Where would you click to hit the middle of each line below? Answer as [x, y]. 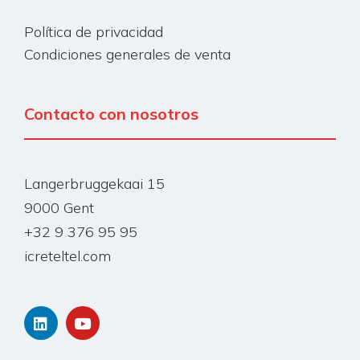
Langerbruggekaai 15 [94, 184]
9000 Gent [59, 208]
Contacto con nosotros [111, 114]
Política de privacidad [94, 32]
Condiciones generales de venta [127, 55]
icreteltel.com [67, 256]
